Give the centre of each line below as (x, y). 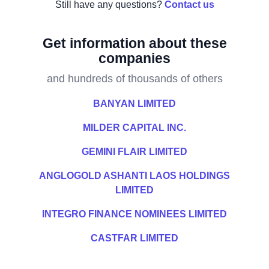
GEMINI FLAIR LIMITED (134, 152)
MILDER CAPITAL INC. (134, 128)
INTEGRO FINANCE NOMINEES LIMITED (134, 214)
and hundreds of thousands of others (134, 79)
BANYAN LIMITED (134, 104)
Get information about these (134, 43)
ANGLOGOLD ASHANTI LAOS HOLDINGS (134, 176)
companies (134, 58)
